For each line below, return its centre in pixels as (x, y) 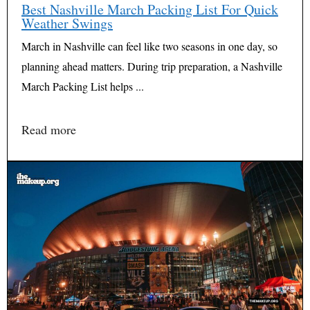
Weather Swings (67, 23)
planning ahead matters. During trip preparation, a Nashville (152, 66)
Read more (49, 129)
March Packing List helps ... (83, 86)
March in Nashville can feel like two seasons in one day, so (149, 46)
